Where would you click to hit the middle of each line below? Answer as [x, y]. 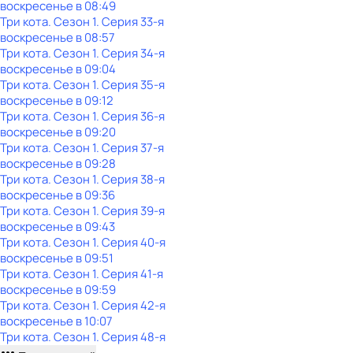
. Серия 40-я [131, 242]
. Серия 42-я [131, 305]
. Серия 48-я [131, 337]
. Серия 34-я [130, 53]
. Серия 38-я [130, 179]
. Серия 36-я [130, 116]
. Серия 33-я [130, 22]
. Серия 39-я [130, 211]
